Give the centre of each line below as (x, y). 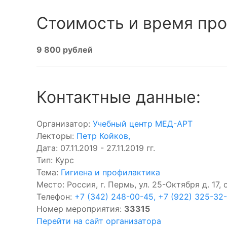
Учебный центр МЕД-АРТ (143, 124)
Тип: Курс (55, 160)
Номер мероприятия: (80, 209)
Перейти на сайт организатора (99, 221)
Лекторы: (56, 136)
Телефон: (55, 197)
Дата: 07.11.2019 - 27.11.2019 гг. (96, 148)
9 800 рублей (65, 50)
